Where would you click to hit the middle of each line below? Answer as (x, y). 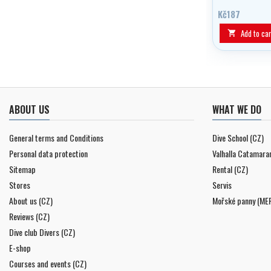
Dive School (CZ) (238, 137)
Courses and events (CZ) (48, 263)
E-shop (20, 247)
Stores (20, 184)
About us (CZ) (31, 200)
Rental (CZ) (230, 169)
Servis (222, 184)
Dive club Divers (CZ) (42, 232)
